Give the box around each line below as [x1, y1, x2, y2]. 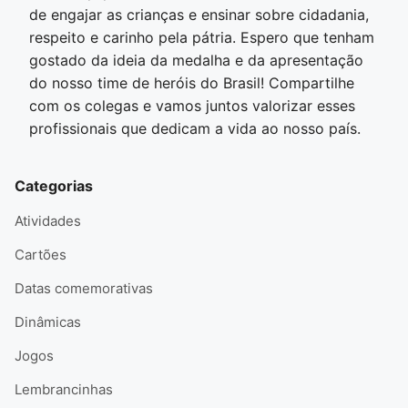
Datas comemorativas [15, 279, 153, 297]
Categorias [15, 176, 93, 195]
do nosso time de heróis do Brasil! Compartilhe [29, 73, 354, 92]
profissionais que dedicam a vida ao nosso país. [29, 118, 361, 138]
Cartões [15, 245, 66, 263]
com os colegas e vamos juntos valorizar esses [29, 96, 355, 115]
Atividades [15, 211, 81, 229]
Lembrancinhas [15, 380, 113, 398]
